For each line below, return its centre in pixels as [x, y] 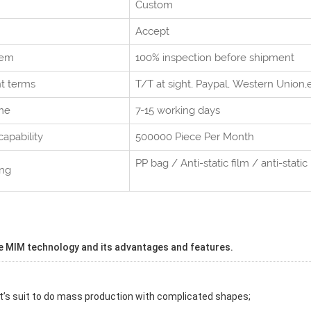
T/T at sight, [164, 84]
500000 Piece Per [179, 137]
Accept [152, 31]
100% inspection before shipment [215, 58]
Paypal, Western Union [249, 84]
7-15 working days [178, 110]
